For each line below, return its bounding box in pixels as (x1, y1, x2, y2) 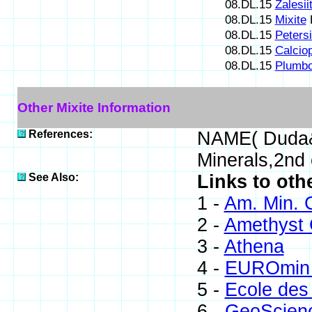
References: (28, 128, 93, 140)
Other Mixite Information (17, 100, 171, 115)
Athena (224, 236, 284, 257)
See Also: (28, 171, 79, 183)
